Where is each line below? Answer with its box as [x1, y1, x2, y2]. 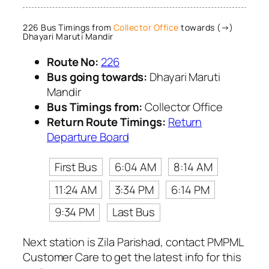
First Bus [54, 159, 97, 175]
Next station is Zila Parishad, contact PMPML [23, 234, 243, 250]
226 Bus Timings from [23, 21, 113, 33]
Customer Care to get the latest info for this [23, 249, 241, 265]
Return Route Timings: [47, 113, 166, 130]
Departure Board [47, 128, 129, 145]
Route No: [47, 53, 99, 70]
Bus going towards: [47, 68, 148, 85]
